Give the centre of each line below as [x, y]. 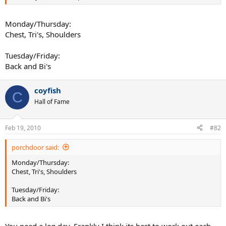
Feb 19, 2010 [23, 128]
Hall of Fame [52, 102]
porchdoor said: [35, 147]
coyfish [48, 90]
